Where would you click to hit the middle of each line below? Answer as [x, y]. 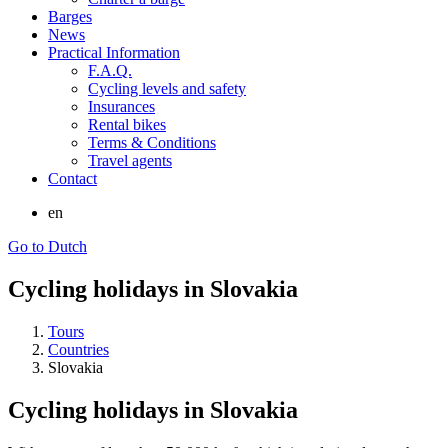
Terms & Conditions [152, 142]
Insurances [121, 106]
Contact [72, 178]
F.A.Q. [110, 70]
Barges [70, 16]
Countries [78, 349]
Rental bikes [127, 124]
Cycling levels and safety [167, 88]
